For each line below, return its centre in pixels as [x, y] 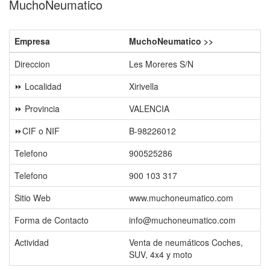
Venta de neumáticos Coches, [186, 242]
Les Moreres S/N [161, 64]
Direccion [32, 64]
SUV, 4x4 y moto [161, 254]
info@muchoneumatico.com [182, 220]
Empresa [32, 41]
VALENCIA [149, 108]
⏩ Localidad [38, 86]
